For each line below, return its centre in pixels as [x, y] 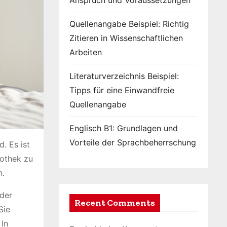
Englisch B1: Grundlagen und [124, 128]
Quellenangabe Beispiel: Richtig [129, 24]
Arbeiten [86, 52]
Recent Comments [115, 203]
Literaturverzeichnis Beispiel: [124, 76]
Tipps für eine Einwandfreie [122, 90]
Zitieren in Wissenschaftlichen [126, 38]
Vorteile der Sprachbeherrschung [133, 142]
